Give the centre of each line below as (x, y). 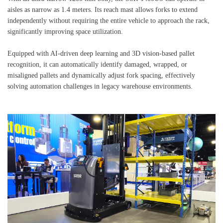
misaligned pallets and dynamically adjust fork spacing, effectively (101, 76)
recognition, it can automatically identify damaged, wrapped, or (97, 65)
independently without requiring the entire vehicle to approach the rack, (109, 21)
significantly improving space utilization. (65, 32)
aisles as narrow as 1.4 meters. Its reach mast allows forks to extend (103, 10)
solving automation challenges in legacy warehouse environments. (100, 87)
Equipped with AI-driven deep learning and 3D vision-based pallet (101, 54)
